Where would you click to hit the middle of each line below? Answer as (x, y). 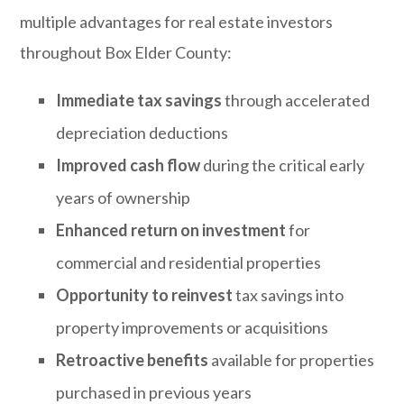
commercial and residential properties (189, 262)
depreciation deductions (142, 133)
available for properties (292, 360)
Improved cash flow (129, 165)
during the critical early (283, 165)
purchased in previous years (154, 392)
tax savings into (289, 295)
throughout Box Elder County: (126, 52)
